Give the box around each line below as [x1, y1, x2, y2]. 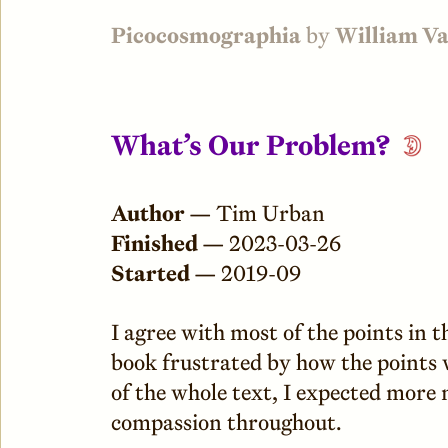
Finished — [111, 227, 224, 258]
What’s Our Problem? [111, 126, 396, 165]
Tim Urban [211, 197, 325, 228]
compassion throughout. [111, 407, 342, 438]
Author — [111, 197, 211, 228]
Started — [111, 257, 216, 288]
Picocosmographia [111, 20, 301, 50]
